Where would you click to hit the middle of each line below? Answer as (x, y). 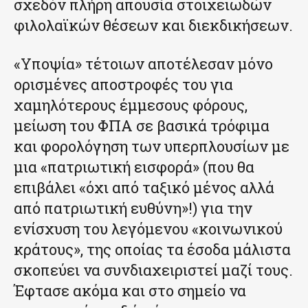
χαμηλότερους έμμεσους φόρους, (131, 104)
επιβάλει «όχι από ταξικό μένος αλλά (144, 187)
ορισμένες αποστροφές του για (123, 84)
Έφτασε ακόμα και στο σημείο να (130, 290)
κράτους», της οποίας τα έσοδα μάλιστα (152, 249)
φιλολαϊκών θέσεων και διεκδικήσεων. (153, 25)
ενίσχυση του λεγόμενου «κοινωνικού (148, 228)
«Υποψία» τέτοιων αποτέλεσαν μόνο (143, 63)
